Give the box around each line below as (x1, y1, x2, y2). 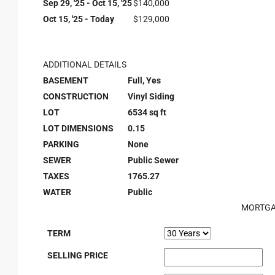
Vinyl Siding (128, 91, 174, 101)
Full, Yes (128, 76, 161, 85)
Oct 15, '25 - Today (43, 14, 114, 24)
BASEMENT (43, 76, 88, 85)
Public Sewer (128, 155, 179, 165)
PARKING (43, 139, 79, 149)
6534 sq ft (128, 107, 166, 117)
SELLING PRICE (47, 250, 108, 260)
